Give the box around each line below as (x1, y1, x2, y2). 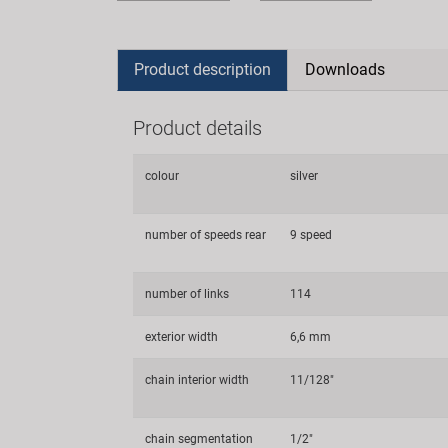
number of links (145, 287, 229, 302)
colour (145, 169, 179, 184)
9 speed (290, 228, 332, 243)
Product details (133, 116, 262, 141)
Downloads (305, 60, 385, 80)
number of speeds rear (145, 228, 266, 243)
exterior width (145, 330, 218, 345)
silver (290, 169, 318, 184)
